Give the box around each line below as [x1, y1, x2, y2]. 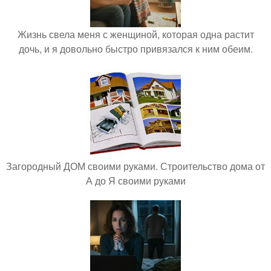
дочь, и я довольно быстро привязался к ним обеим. [18, 42, 253, 56]
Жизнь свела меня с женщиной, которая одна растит [17, 27, 254, 42]
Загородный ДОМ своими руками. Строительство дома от [6, 159, 265, 174]
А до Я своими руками [85, 174, 186, 188]
